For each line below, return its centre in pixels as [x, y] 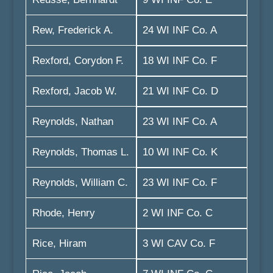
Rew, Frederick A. [73, 30]
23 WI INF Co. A [179, 122]
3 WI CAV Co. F [179, 243]
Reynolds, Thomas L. [80, 152]
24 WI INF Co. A [179, 30]
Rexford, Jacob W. [74, 91]
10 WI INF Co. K [180, 152]
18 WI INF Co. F [179, 61]
